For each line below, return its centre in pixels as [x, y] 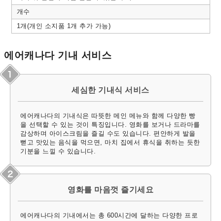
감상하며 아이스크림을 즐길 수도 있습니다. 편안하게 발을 [108, 134]
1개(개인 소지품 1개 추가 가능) [63, 26]
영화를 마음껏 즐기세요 [110, 190]
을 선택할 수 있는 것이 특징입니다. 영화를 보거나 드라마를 [110, 125]
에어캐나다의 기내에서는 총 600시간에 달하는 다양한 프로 [109, 216]
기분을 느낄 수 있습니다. [58, 151]
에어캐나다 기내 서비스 [58, 55]
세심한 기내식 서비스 [110, 90]
